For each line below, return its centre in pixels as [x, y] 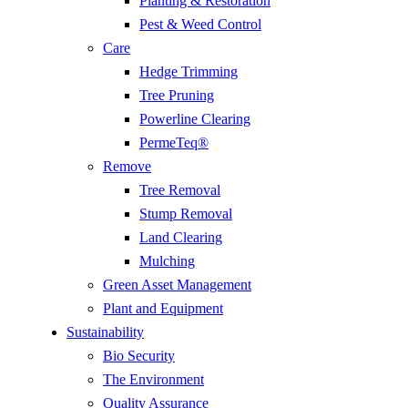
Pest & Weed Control [200, 24]
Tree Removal [180, 189]
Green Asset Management [177, 284]
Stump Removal [186, 213]
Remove [127, 166]
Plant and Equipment [163, 308]
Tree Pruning [177, 95]
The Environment [153, 379]
